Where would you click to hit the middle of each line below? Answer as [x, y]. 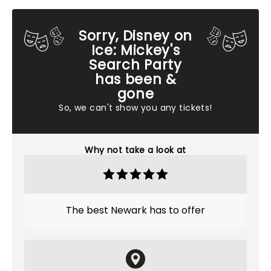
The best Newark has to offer [135, 210]
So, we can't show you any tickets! [135, 108]
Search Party [135, 65]
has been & [135, 79]
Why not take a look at [135, 150]
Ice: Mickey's [135, 50]
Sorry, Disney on [135, 36]
